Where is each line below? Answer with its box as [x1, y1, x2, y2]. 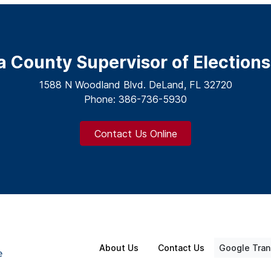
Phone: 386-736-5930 [84, 93, 187, 106]
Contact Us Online [94, 127, 177, 140]
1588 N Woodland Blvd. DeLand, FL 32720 [39, 79, 232, 91]
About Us [99, 243, 139, 253]
